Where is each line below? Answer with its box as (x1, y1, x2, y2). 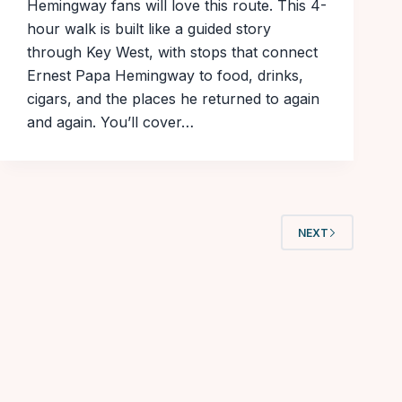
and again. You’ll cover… (27, 113, 194, 132)
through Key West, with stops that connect (27, 43, 318, 62)
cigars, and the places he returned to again (27, 90, 319, 109)
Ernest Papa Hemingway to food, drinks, (27, 66, 303, 85)
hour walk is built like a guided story (27, 20, 271, 39)
